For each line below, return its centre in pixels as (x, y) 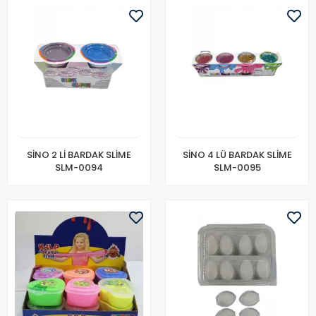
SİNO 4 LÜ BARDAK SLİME (237, 155)
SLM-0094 (79, 168)
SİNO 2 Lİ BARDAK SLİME (79, 155)
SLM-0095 (237, 168)
